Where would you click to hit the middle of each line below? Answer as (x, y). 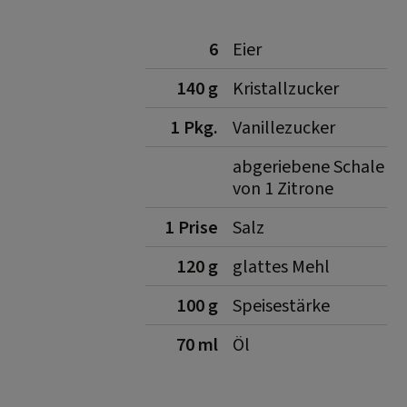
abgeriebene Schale (308, 167)
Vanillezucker (284, 128)
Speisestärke (281, 306)
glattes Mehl (281, 267)
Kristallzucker (286, 89)
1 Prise (192, 228)
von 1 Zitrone (283, 189)
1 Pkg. (194, 128)
